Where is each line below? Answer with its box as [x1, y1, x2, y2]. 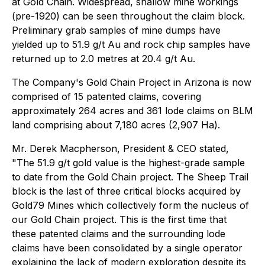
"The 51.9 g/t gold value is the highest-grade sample [12, 157, 245, 169]
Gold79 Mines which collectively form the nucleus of [12, 199, 249, 211]
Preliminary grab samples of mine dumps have [12, 24, 221, 36]
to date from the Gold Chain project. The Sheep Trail [12, 171, 248, 183]
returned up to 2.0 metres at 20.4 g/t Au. [12, 53, 195, 64]
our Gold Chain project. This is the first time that [12, 214, 227, 225]
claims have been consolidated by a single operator [12, 242, 243, 254]
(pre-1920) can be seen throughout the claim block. [12, 10, 245, 22]
